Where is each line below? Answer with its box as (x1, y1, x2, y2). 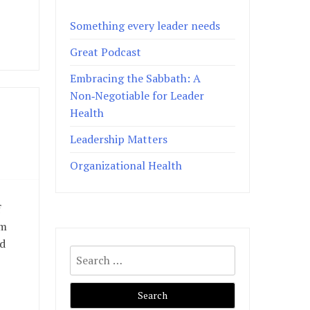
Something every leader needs (70, 17, 221, 33)
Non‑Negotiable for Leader (70, 87, 205, 103)
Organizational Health (70, 157, 183, 173)
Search (69, 241, 104, 257)
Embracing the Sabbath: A (70, 70, 201, 86)
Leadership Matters (70, 131, 168, 147)
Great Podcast (70, 44, 142, 60)
